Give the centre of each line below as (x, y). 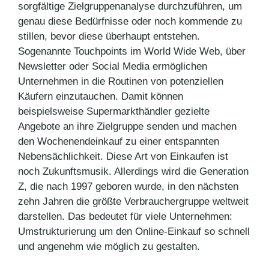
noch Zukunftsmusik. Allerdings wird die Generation (133, 171)
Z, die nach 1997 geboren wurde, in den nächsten (128, 186)
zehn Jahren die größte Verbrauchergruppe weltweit (133, 201)
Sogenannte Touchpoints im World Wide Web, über (132, 51)
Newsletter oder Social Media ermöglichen (113, 66)
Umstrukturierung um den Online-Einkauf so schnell (134, 231)
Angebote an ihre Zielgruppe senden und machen (127, 126)
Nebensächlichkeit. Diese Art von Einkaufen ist (123, 156)
